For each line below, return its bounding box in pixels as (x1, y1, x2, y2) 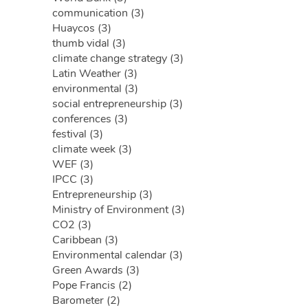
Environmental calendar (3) (52, 247, 183, 263)
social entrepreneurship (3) (52, 96, 183, 111)
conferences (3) (52, 111, 128, 126)
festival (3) (52, 126, 103, 142)
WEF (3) (52, 157, 93, 172)
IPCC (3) (52, 172, 93, 187)
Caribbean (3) (52, 232, 118, 247)
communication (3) (52, 5, 144, 21)
